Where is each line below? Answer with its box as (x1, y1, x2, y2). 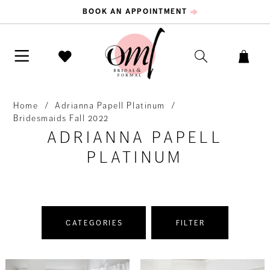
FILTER (175, 218, 206, 227)
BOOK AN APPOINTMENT (83, 7, 187, 16)
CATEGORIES (66, 218, 124, 227)
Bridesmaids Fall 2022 (13, 113, 110, 124)
